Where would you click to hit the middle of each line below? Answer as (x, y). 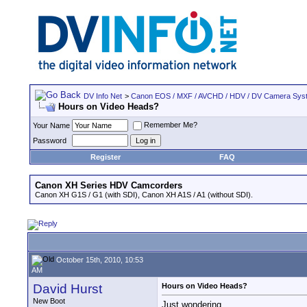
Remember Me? (171, 125)
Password (50, 140)
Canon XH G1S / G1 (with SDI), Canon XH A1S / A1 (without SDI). (144, 195)
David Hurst (67, 289)
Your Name (51, 125)
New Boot (49, 301)
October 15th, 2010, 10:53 (99, 259)
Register (106, 157)
